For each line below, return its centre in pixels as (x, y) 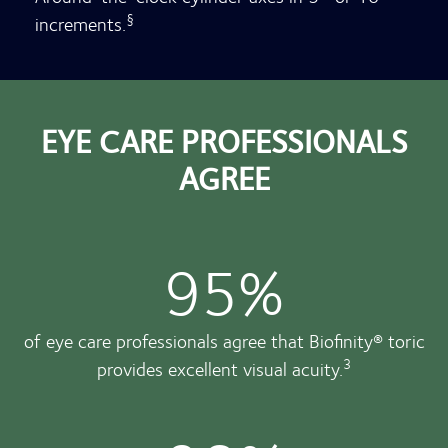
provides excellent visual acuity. (220, 369)
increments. (80, 24)
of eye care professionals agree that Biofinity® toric (224, 341)
